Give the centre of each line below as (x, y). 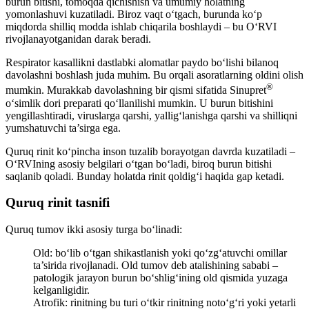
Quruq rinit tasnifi (58, 203)
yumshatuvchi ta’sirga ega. (63, 128)
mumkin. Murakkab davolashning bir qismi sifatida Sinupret (136, 90)
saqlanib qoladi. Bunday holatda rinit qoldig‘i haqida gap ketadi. (145, 176)
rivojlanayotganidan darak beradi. (78, 39)
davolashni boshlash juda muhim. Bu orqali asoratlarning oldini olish (154, 75)
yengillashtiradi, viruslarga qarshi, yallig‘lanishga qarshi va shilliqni (151, 115)
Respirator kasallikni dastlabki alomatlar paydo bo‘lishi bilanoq (142, 63)
